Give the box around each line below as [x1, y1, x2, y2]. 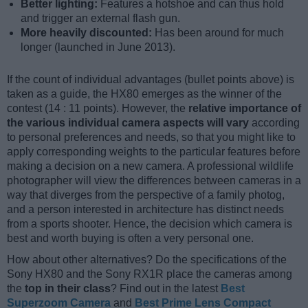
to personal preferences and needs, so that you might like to [7, 131, 296, 143]
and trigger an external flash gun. [21, 12, 180, 24]
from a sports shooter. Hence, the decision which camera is [7, 217, 292, 230]
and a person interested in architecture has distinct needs [7, 203, 284, 215]
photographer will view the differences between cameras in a [7, 174, 301, 186]
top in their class [25, 282, 111, 294]
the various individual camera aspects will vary [7, 116, 249, 129]
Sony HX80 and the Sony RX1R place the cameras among [7, 267, 292, 280]
